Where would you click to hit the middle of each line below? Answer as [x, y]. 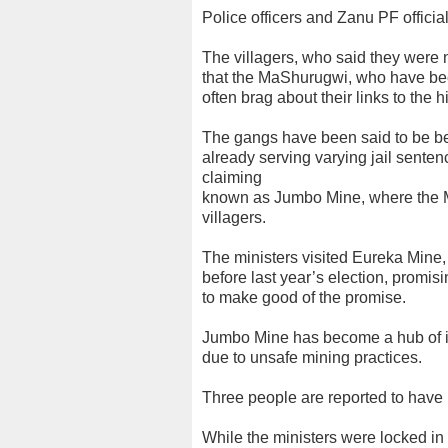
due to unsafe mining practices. [312, 357]
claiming [232, 177]
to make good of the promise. [304, 297]
